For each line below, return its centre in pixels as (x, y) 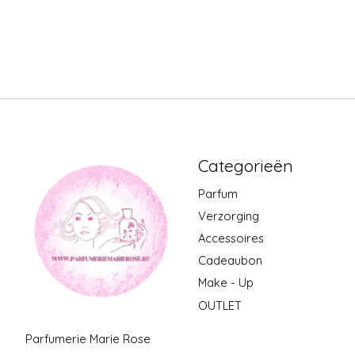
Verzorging (228, 216)
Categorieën (245, 165)
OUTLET (219, 305)
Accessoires (231, 239)
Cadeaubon (230, 261)
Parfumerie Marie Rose (88, 339)
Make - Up (225, 283)
